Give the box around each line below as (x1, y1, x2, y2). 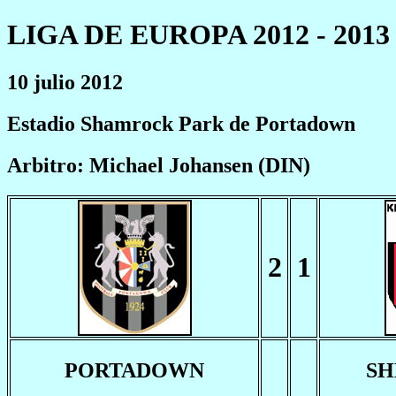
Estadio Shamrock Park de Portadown (7, 111, 355, 135)
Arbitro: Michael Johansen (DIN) (7, 153, 310, 177)
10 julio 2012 (7, 70, 123, 94)
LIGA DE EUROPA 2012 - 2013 (7, 19, 390, 51)
